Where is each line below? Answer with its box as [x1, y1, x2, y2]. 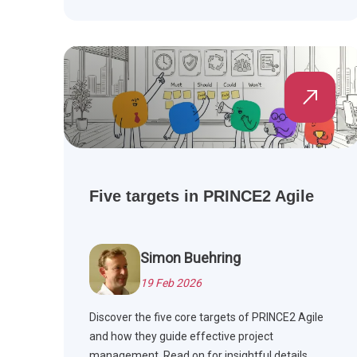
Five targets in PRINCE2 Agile [89, 187, 314, 206]
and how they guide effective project [89, 330, 273, 343]
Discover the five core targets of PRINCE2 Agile [89, 311, 324, 324]
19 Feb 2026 [140, 277, 202, 290]
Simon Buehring [140, 249, 241, 267]
